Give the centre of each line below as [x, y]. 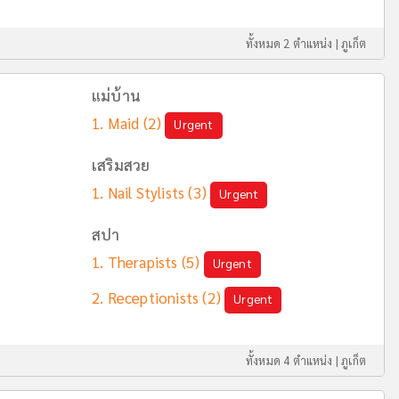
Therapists [142, 262]
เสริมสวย [121, 165]
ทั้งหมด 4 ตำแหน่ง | [293, 360]
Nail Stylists [146, 192]
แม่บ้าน [116, 95]
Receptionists [153, 297]
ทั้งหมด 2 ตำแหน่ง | [293, 43]
